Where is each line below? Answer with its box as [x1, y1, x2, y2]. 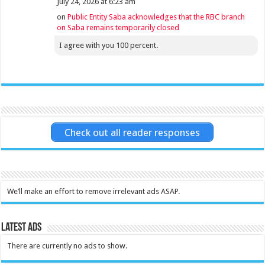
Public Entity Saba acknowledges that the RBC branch [67, 12, 245, 22]
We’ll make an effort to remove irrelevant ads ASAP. [7, 186, 180, 196]
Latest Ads [1, 221, 42, 234]
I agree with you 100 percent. [59, 41, 159, 50]
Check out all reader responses [64, 126, 201, 138]
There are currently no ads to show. [7, 241, 128, 250]
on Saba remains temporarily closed [57, 23, 180, 33]
